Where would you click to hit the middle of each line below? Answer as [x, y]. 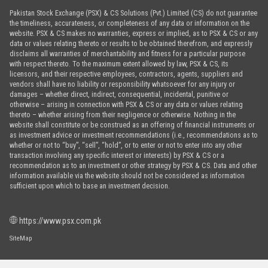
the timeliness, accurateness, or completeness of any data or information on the [129, 23]
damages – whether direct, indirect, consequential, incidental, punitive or [119, 94]
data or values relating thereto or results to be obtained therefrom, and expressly [131, 43]
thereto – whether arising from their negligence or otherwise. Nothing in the [122, 114]
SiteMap [21, 238]
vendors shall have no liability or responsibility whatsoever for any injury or [122, 84]
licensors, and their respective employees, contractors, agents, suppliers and [126, 74]
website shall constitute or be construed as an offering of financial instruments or [132, 124]
